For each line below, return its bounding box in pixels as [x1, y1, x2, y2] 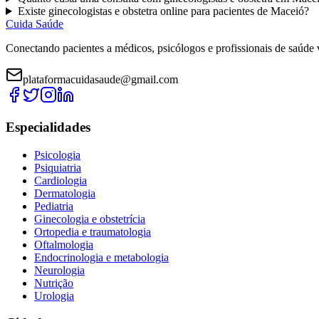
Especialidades [6, 119, 90, 135]
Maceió [270, 5, 304, 18]
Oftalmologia [34, 238, 93, 251]
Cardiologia [34, 174, 87, 187]
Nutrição [34, 276, 73, 289]
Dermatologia [34, 187, 95, 199]
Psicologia [34, 148, 80, 161]
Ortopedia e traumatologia [34, 225, 151, 238]
